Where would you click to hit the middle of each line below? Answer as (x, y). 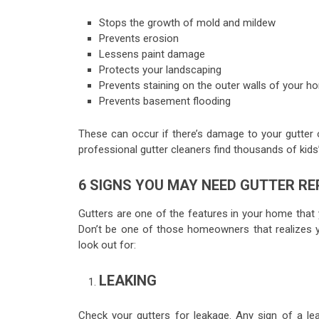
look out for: (107, 245)
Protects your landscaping (160, 70)
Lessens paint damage (152, 54)
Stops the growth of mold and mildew (187, 23)
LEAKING (127, 281)
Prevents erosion (138, 39)
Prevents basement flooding (164, 101)
